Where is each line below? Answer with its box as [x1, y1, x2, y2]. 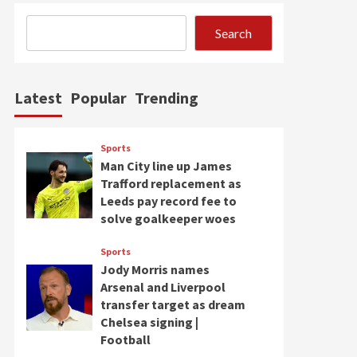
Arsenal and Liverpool [100, 279, 226, 295]
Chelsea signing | [100, 314, 198, 330]
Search [215, 25, 252, 41]
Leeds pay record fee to [100, 193, 237, 209]
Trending [135, 88, 198, 108]
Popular [70, 88, 127, 108]
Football [100, 331, 151, 347]
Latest [14, 88, 62, 108]
